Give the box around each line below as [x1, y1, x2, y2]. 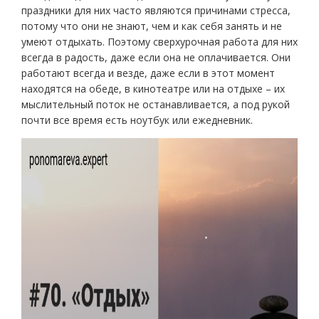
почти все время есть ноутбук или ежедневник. [21, 113, 253, 127]
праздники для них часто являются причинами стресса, [21, 4, 291, 17]
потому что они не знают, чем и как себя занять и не [21, 19, 282, 33]
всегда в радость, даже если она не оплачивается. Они [21, 51, 291, 64]
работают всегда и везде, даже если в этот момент [21, 66, 275, 80]
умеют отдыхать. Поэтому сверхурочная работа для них [21, 35, 298, 48]
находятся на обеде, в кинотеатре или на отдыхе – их [21, 82, 285, 95]
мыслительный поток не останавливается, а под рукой [21, 98, 290, 111]
